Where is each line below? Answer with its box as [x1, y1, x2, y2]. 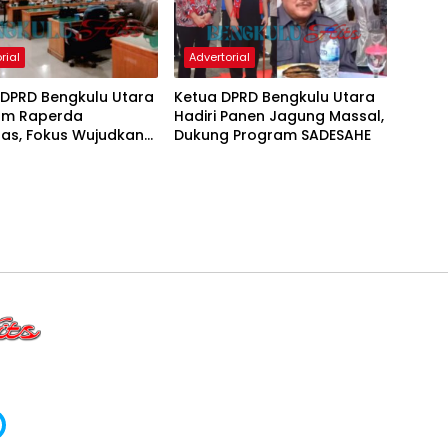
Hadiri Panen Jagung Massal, [173, 106, 384, 127]
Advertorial [188, 49, 250, 66]
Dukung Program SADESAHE [173, 125, 371, 146]
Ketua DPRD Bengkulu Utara [173, 87, 375, 108]
